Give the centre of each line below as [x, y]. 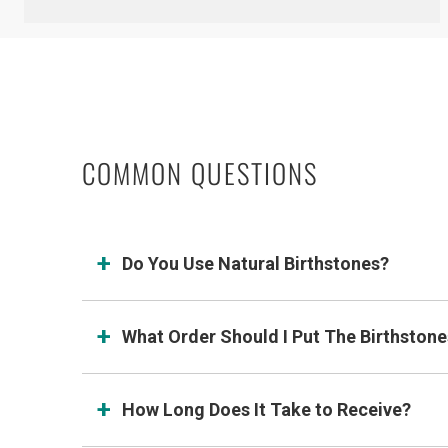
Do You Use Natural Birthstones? [255, 263]
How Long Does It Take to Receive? [266, 409]
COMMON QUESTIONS [200, 172]
